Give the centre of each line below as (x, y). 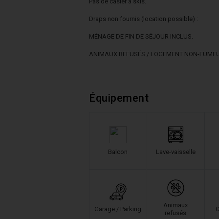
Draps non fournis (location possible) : (143, 19)
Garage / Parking (118, 209)
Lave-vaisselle (175, 152)
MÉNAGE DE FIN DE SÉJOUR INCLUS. (141, 36)
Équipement (119, 98)
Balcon (118, 152)
